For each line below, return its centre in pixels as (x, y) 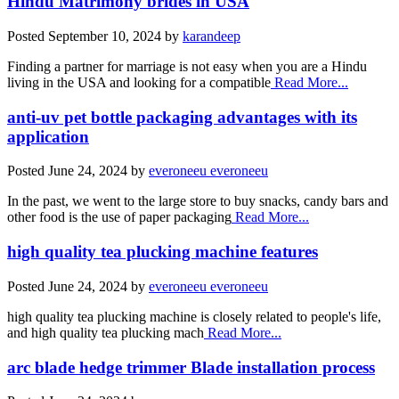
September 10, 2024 (105, 36)
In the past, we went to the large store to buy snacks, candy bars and (198, 201)
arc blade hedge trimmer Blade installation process (191, 367)
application (48, 136)
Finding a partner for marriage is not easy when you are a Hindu (187, 66)
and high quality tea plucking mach (106, 332)
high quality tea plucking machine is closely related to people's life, (194, 316)
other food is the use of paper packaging (119, 217)
